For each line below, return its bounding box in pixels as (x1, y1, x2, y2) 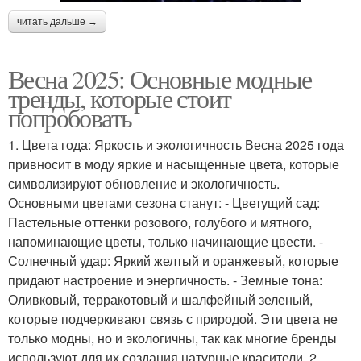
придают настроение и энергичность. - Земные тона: (8, 270, 322, 289)
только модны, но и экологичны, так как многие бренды (8, 328, 337, 347)
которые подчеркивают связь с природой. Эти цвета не (8, 309, 338, 328)
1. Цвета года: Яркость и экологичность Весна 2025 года (8, 135, 344, 154)
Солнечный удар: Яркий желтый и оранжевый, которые (8, 251, 338, 270)
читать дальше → (17, 15, 98, 27)
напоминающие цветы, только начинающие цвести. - (8, 231, 323, 251)
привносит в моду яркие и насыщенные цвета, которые (8, 154, 339, 173)
